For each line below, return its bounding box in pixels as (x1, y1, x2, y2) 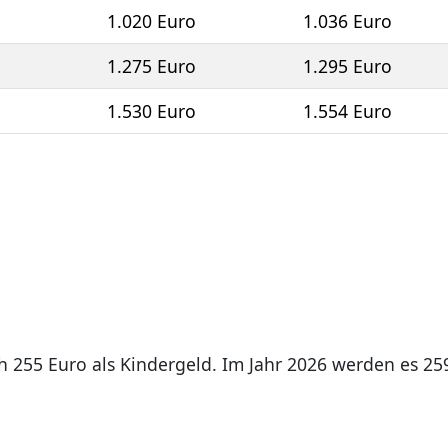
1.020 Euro (107, 9, 196, 34)
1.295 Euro (303, 54, 392, 79)
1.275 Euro (107, 54, 196, 79)
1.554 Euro (303, 99, 392, 124)
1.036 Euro (303, 9, 392, 34)
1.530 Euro (107, 99, 196, 124)
